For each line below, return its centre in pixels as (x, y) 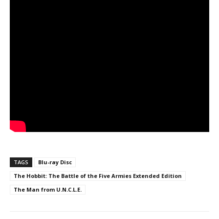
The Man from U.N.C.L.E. (48, 189)
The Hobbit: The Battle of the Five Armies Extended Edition (98, 175)
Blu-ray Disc (55, 162)
